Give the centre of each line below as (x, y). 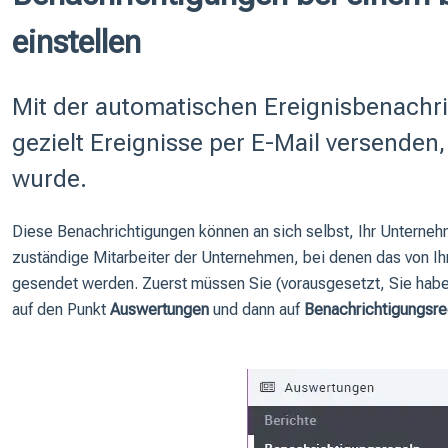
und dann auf (256, 310)
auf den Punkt (60, 310)
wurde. (49, 178)
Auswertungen (159, 310)
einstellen (76, 42)
